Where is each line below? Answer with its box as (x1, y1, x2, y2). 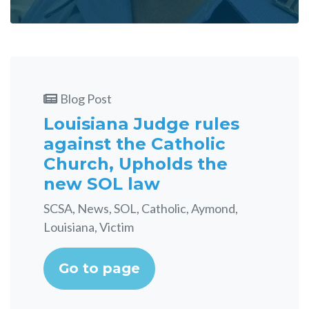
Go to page (59, 260, 140, 277)
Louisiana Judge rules (43, 113, 239, 134)
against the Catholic (43, 133, 226, 154)
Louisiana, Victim (43, 219, 134, 235)
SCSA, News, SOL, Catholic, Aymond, (43, 201, 238, 216)
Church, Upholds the (43, 153, 228, 174)
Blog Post (60, 91, 112, 106)
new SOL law (43, 173, 160, 194)
